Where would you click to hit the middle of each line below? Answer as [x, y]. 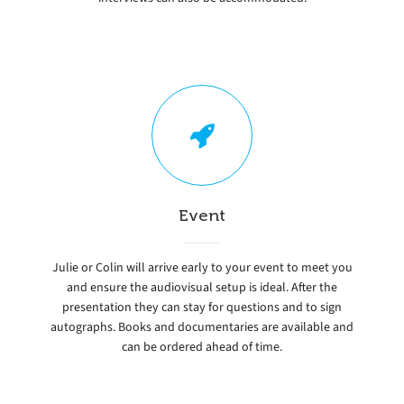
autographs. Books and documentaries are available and [202, 326]
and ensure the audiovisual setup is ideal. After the [202, 287]
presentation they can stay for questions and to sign [202, 307]
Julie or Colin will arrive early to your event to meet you [202, 267]
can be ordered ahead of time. [202, 346]
